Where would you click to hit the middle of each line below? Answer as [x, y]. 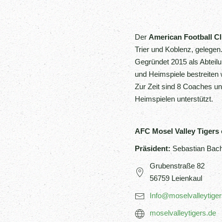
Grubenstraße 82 [177, 166]
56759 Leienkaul [176, 178]
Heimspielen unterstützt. [174, 99]
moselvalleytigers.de [183, 213]
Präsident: [153, 148]
